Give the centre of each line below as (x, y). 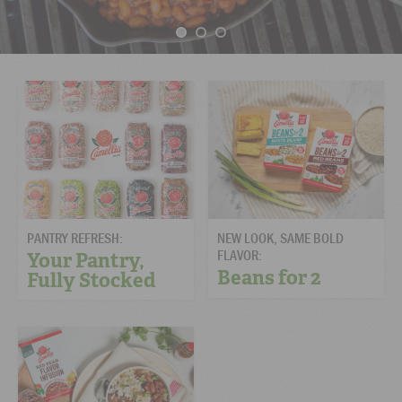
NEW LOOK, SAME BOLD (281, 237)
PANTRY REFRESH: (75, 237)
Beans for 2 (270, 277)
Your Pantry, (86, 260)
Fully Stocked (91, 280)
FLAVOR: (240, 254)
